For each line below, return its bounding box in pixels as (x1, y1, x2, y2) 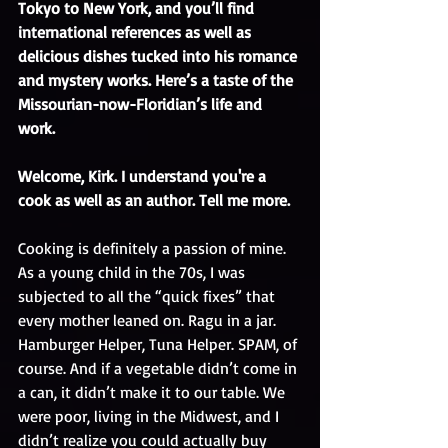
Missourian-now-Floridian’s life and (18, 94, 266, 114)
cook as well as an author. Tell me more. (18, 190, 290, 210)
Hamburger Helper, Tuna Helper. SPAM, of (18, 334, 301, 354)
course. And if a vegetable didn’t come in (18, 358, 301, 378)
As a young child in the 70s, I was (18, 262, 249, 282)
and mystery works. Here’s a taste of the (18, 70, 297, 90)
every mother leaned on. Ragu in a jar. (18, 310, 280, 330)
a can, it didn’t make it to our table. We (18, 382, 289, 402)
